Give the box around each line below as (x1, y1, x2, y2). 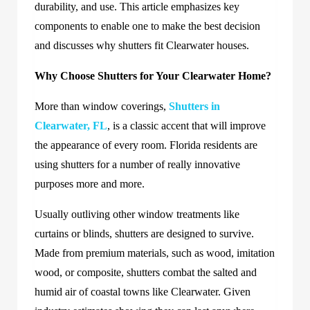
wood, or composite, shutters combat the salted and (35, 266, 257, 278)
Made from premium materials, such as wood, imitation (35, 246, 275, 259)
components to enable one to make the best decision (35, 19, 260, 32)
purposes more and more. (35, 177, 145, 190)
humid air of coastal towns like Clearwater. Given (35, 285, 250, 298)
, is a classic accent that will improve (107, 119, 266, 131)
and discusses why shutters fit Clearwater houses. (35, 39, 249, 51)
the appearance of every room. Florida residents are (35, 138, 257, 151)
